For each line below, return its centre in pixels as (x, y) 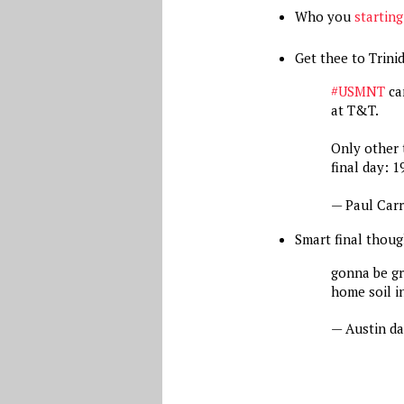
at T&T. (354, 110)
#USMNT (358, 91)
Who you (324, 16)
